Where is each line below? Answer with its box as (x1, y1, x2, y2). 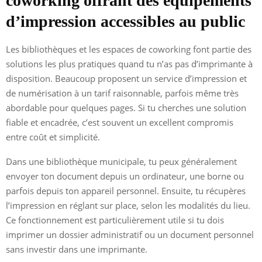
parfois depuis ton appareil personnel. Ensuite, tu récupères (6, 184, 246, 196)
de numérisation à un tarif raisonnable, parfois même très (6, 87, 239, 99)
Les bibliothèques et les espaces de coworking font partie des (6, 43, 251, 55)
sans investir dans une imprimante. (6, 243, 147, 255)
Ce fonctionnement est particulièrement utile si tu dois (6, 213, 224, 226)
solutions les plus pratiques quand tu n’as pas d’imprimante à (6, 57, 253, 70)
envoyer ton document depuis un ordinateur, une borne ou (6, 170, 244, 182)
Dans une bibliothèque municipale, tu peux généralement (6, 155, 237, 167)
